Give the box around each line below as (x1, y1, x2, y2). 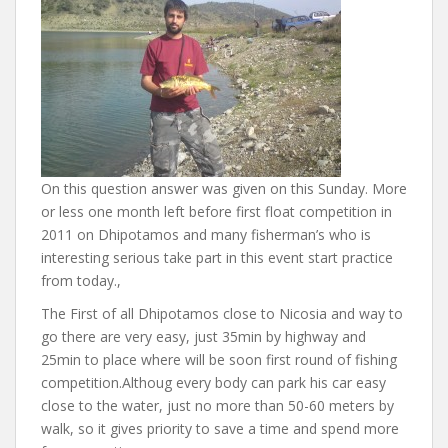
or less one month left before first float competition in (41, 202, 392, 221)
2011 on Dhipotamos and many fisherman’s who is (41, 225, 371, 244)
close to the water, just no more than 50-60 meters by (41, 396, 394, 415)
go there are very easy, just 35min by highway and (41, 327, 366, 346)
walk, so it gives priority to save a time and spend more (41, 419, 399, 438)
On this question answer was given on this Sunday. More (41, 179, 407, 198)
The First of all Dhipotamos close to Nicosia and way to (41, 304, 403, 323)
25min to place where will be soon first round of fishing (41, 350, 397, 369)
